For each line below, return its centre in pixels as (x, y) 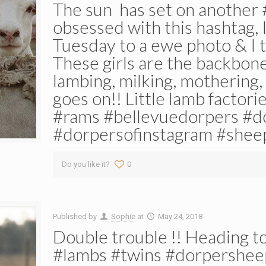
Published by (75, 216)
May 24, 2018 (180, 216)
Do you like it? (85, 164)
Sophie (123, 216)
